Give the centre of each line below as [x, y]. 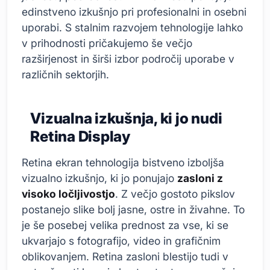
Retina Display [80, 136]
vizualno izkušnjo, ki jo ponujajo [99, 178]
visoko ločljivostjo [68, 193]
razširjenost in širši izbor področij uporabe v [128, 58]
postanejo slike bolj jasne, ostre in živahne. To [133, 209]
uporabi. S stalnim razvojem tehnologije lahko [132, 27]
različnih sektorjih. [65, 74]
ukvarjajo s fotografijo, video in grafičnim [121, 240]
